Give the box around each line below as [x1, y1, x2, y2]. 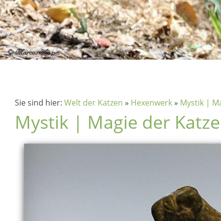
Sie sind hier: [15, 97, 64, 108]
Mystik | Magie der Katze [15, 110, 220, 134]
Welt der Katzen [64, 97, 123, 108]
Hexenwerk [131, 97, 172, 108]
